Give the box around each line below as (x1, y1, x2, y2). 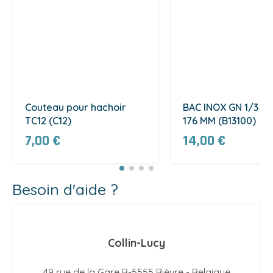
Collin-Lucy (108, 236, 165, 250)
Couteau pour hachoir (25, 101, 126, 114)
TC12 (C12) (25, 115, 71, 127)
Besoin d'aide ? (12, 180, 118, 199)
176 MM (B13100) (182, 115, 256, 127)
